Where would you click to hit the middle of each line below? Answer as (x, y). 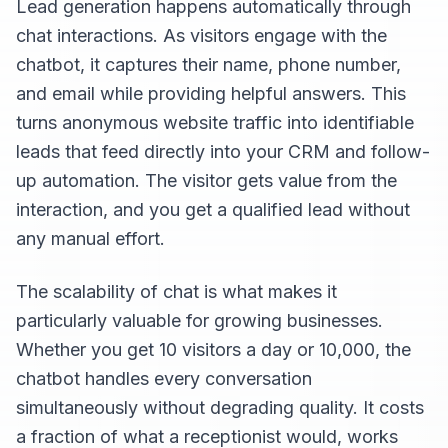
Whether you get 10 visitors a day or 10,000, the (213, 349)
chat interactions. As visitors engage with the (201, 35)
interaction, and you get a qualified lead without (213, 209)
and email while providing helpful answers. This (211, 93)
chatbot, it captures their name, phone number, (208, 64)
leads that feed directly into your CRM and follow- (223, 151)
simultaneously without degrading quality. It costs (220, 407)
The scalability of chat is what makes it (176, 291)
